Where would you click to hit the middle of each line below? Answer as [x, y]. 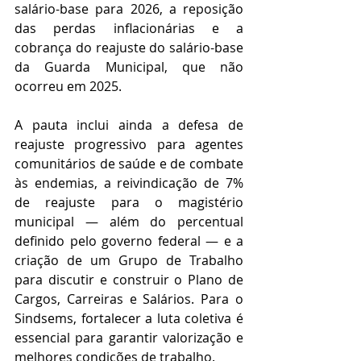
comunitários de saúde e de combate [129, 163]
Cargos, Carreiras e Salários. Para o [129, 299]
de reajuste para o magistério [129, 202]
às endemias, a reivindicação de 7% [129, 183]
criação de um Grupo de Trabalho [129, 260]
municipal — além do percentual [129, 221]
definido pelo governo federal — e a [129, 241]
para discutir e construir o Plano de [129, 279]
